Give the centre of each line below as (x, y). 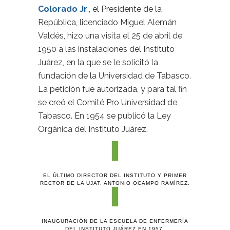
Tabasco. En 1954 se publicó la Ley (104, 116)
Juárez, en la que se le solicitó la (98, 62)
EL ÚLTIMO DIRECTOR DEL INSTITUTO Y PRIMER (115, 175)
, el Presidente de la (125, 9)
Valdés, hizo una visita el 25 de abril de (110, 36)
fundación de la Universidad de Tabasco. (114, 76)
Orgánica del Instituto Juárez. (93, 129)
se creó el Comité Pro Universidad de (108, 102)
